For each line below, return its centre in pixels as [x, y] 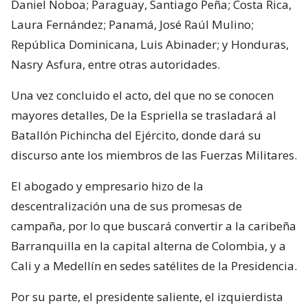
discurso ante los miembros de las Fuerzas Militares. [154, 155]
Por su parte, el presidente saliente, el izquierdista [147, 297]
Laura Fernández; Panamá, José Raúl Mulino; [132, 25]
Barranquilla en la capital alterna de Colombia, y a [148, 246]
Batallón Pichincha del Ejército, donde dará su [136, 135]
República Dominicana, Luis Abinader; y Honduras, [150, 45]
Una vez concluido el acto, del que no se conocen [142, 96]
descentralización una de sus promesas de [126, 206]
